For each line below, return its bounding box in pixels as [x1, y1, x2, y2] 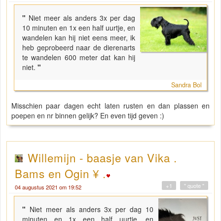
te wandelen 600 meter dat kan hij [22, 52, 136, 63]
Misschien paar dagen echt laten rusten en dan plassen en [11, 101, 210, 111]
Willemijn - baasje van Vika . [28, 149, 177, 166]
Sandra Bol [171, 80, 202, 90]
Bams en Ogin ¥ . [15, 165, 106, 182]
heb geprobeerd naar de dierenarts [22, 42, 136, 53]
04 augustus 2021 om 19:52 [15, 183, 81, 191]
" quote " [184, 182, 204, 190]
